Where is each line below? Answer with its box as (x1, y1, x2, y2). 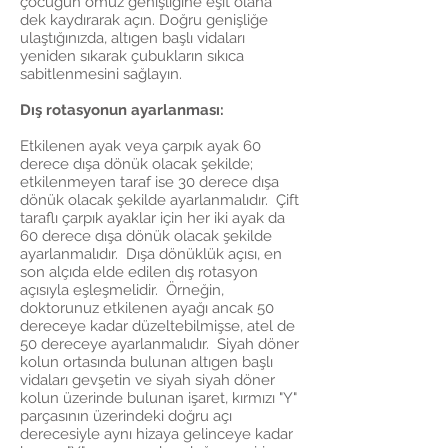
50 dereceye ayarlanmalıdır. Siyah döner (20, 335, 299, 353)
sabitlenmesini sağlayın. (20, 65, 182, 83)
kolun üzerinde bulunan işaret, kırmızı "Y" (20, 389, 297, 407)
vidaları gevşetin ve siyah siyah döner (20, 371, 275, 389)
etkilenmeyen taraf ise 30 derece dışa (20, 173, 279, 191)
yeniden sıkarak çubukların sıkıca (20, 47, 244, 65)
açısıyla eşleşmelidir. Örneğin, (20, 281, 224, 299)
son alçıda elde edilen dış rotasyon (20, 263, 258, 281)
